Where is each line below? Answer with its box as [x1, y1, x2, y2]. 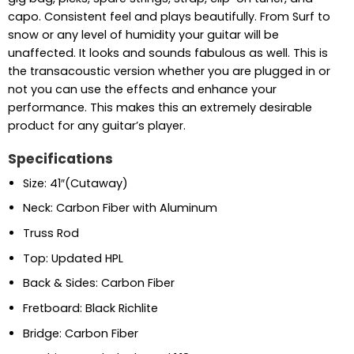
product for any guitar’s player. [7, 118, 186, 134]
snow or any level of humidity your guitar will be [7, 27, 279, 43]
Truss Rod [22, 225, 79, 241]
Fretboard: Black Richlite [22, 299, 158, 316]
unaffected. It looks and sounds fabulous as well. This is [7, 45, 328, 62]
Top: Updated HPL [22, 250, 123, 266]
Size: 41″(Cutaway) [22, 175, 128, 191]
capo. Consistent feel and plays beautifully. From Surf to [7, 9, 330, 25]
